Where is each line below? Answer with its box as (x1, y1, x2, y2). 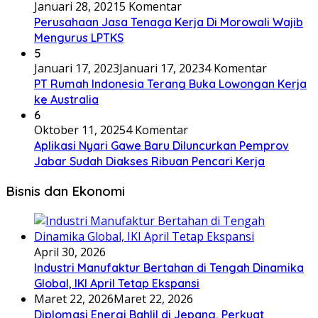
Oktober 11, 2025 (34, 122, 126, 138)
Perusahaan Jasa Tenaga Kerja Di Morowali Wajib (34, 15, 303, 30)
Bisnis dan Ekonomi (6, 182, 125, 200)
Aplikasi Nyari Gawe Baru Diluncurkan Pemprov (34, 138, 289, 153)
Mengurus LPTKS (34, 31, 124, 45)
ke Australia (34, 92, 99, 107)
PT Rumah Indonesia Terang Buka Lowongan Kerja (34, 77, 307, 92)
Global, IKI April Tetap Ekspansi (34, 275, 199, 290)
